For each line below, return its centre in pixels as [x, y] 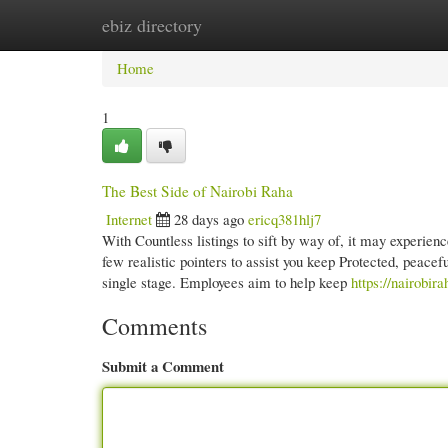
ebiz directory [152, 25]
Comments [154, 326]
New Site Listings [252, 25]
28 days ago [209, 219]
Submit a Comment [163, 366]
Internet [129, 219]
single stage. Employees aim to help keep [226, 282]
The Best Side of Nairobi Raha [197, 191]
